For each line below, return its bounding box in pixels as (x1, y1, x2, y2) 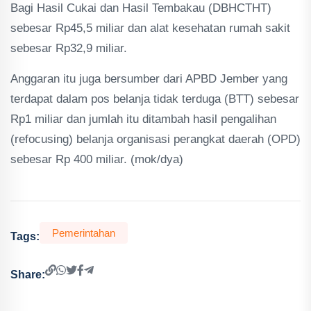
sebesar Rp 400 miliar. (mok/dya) (10, 153, 183, 166)
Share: (10, 268, 45, 280)
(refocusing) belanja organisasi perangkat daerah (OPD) (10, 133, 301, 146)
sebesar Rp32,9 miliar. (10, 42, 127, 55)
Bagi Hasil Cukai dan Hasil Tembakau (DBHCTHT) (10, 1, 271, 15)
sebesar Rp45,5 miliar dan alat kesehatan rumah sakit (10, 22, 290, 35)
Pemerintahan (52, 227, 115, 239)
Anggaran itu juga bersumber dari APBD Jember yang (10, 72, 287, 85)
